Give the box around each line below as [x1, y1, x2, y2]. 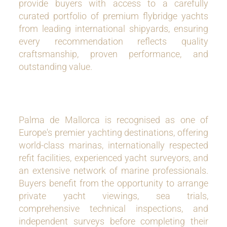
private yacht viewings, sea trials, [19, 191, 208, 201]
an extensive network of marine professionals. [19, 165, 208, 176]
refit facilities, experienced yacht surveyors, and [19, 153, 208, 163]
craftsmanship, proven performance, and [19, 49, 208, 59]
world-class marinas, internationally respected [19, 140, 208, 150]
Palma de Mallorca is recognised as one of [19, 115, 208, 125]
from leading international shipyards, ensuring [19, 23, 208, 34]
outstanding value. [19, 61, 92, 72]
